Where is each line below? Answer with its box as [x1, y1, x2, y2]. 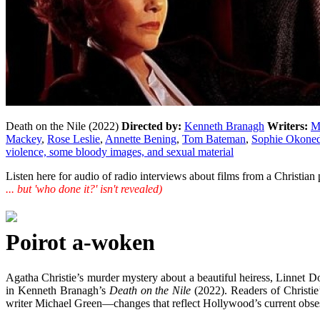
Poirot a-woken [6, 229, 155, 256]
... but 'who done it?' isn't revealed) [6, 183, 162, 195]
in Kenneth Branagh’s [6, 284, 109, 296]
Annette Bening [105, 133, 176, 145]
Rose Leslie [47, 133, 100, 145]
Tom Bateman [182, 133, 246, 145]
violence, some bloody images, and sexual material [6, 146, 234, 158]
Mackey [6, 133, 41, 145]
